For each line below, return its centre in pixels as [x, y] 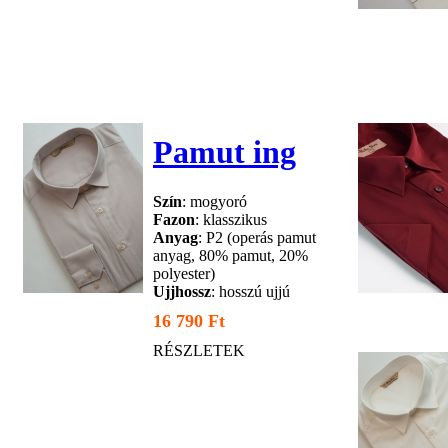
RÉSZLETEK [199, 350]
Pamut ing [224, 152]
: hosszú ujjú [250, 291]
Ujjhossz [182, 291]
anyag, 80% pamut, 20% [230, 255]
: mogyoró [214, 201]
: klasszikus [231, 219]
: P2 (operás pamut [257, 237]
